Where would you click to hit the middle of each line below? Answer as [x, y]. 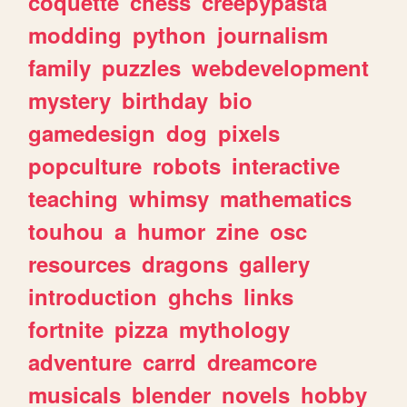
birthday [165, 100]
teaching [74, 199]
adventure [80, 362]
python [170, 35]
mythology [235, 329]
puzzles [142, 68]
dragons [185, 264]
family [60, 68]
